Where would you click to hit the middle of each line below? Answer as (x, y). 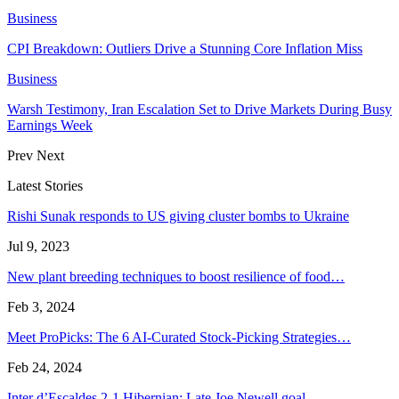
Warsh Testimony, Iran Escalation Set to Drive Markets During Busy (199, 109)
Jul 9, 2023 (38, 246)
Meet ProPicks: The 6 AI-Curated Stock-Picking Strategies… (179, 337)
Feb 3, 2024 (41, 306)
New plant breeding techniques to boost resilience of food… (176, 276)
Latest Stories (45, 185)
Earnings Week (50, 125)
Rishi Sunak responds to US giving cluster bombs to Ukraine (178, 216)
